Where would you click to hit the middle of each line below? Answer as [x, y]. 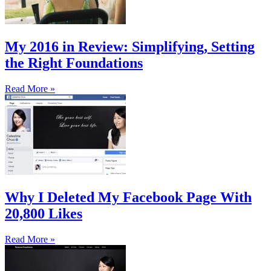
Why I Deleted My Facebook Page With [128, 197]
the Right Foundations [74, 63]
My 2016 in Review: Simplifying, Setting [130, 46]
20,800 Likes [44, 213]
